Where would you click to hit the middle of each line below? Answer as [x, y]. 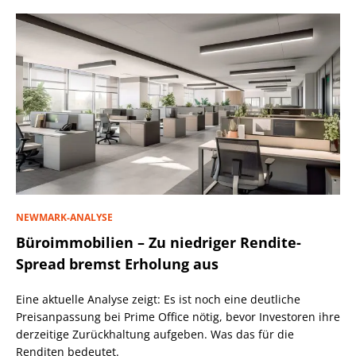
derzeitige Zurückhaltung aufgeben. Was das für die [155, 335]
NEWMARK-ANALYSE [64, 218]
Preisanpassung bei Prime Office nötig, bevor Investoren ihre [178, 317]
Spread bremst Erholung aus [117, 264]
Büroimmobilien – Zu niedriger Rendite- [159, 243]
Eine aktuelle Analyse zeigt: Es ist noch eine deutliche [158, 300]
